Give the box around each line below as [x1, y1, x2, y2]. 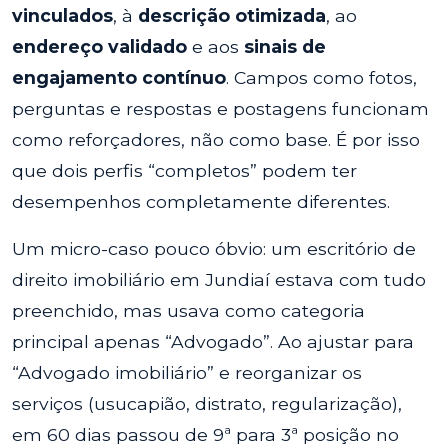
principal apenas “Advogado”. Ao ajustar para [12, 331, 414, 352]
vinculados [12, 5, 113, 26]
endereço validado [12, 36, 187, 57]
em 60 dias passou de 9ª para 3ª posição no [12, 424, 399, 445]
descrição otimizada [138, 5, 326, 26]
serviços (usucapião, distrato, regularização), [12, 393, 402, 414]
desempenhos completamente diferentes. [12, 191, 390, 212]
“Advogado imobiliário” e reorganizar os [12, 362, 362, 383]
